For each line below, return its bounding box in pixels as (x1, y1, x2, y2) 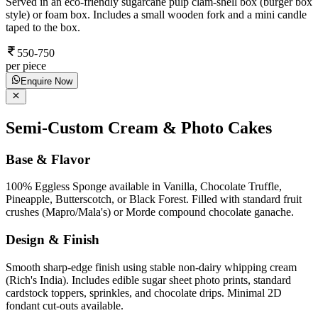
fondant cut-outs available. (6, 299, 124, 312)
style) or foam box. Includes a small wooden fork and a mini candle (6, 9, 307, 21)
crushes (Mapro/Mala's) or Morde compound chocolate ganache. (6, 206, 294, 219)
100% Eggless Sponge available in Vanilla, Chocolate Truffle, (6, 180, 282, 193)
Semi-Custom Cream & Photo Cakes (6, 118, 272, 137)
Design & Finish (6, 232, 99, 248)
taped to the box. (6, 21, 80, 34)
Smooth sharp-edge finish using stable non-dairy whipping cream (6, 261, 297, 273)
